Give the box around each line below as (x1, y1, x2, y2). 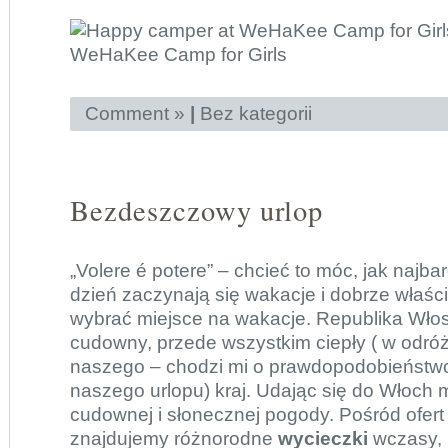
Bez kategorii (200, 103, 312, 124)
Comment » (85, 103, 185, 124)
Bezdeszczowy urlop (70, 191, 323, 229)
